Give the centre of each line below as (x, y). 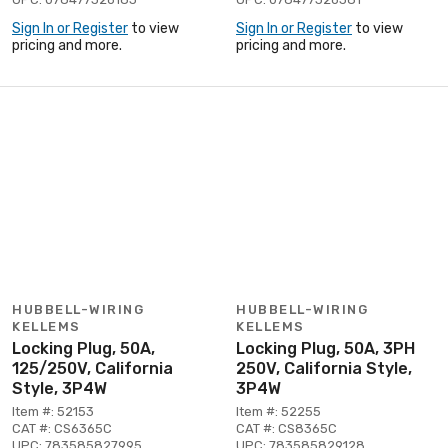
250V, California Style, (324, 368)
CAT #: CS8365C (286, 428)
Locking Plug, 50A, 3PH (325, 348)
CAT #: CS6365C (62, 428)
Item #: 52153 (53, 411)
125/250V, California (92, 368)
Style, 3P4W (59, 388)
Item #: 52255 (278, 411)
